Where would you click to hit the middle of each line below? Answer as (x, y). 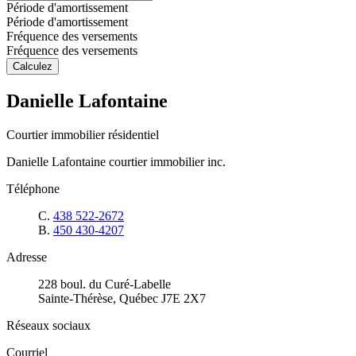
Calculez (33, 66)
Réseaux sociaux (48, 325)
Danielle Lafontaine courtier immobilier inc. (116, 161)
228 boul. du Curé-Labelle (104, 284)
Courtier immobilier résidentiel (83, 134)
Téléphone (33, 188)
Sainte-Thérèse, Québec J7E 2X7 (122, 298)
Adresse (27, 257)
